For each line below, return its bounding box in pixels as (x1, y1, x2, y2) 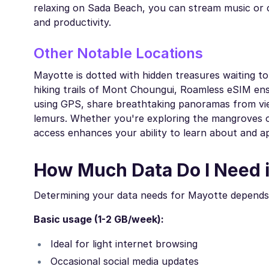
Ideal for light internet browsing (50, 238, 198, 250)
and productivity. (34, 16, 111, 29)
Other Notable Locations (34, 44, 203, 62)
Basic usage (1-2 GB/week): (34, 213, 164, 226)
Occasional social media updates (50, 255, 199, 268)
